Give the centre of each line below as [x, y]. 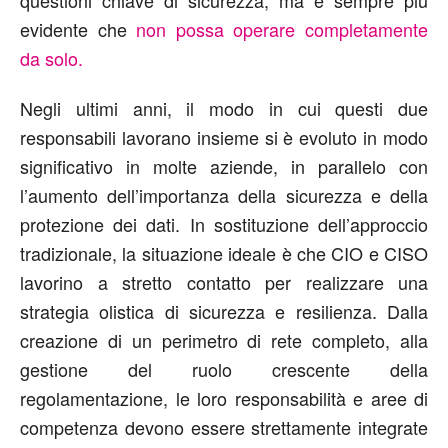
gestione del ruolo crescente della [224, 368]
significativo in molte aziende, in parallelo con [224, 165]
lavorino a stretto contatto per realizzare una [224, 281]
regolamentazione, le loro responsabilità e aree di [224, 397]
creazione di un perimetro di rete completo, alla [224, 339]
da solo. [51, 57]
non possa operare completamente [282, 28]
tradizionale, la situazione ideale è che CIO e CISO [224, 252]
